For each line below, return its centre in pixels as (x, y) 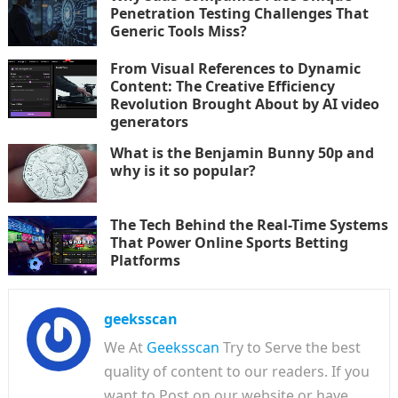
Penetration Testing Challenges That (239, 13)
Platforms (145, 261)
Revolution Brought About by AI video (244, 103)
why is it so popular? (183, 170)
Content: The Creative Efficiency (222, 86)
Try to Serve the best (290, 347)
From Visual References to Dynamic (235, 68)
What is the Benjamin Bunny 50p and (242, 152)
